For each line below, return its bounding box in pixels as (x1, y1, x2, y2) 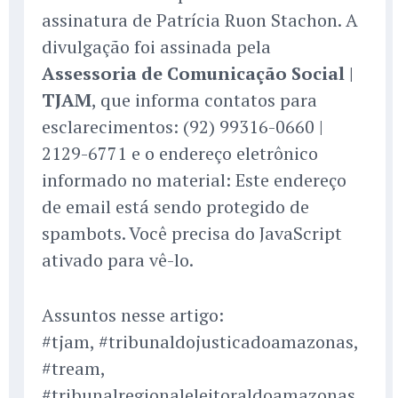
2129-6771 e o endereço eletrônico (42, 141, 318, 166)
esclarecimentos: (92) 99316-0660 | (42, 115, 323, 139)
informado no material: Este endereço (42, 168, 346, 193)
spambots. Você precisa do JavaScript (42, 221, 342, 246)
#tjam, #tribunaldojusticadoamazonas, (42, 330, 358, 354)
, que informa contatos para (92, 88, 317, 113)
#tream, (42, 356, 105, 381)
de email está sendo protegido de (42, 195, 309, 219)
